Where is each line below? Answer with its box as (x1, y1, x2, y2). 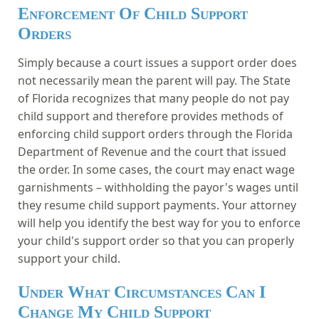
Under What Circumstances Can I (18, 282, 266, 301)
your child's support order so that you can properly (18, 232, 294, 249)
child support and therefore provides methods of (18, 108, 283, 124)
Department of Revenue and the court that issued (18, 143, 286, 159)
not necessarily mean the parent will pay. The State (18, 72, 291, 88)
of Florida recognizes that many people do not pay (18, 90, 289, 106)
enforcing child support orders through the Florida (18, 125, 293, 142)
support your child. (18, 250, 120, 266)
